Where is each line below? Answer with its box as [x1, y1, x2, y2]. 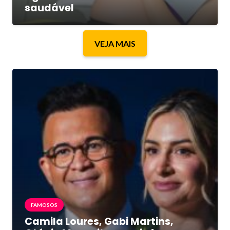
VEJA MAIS [94, 39, 136, 49]
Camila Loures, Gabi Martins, [25, 214, 174, 228]
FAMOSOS [31, 201, 57, 208]
